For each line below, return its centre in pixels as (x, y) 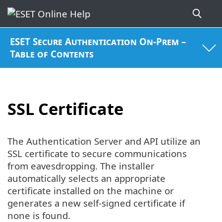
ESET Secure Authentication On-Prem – (98, 42)
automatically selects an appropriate (86, 178)
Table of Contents (52, 54)
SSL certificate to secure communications (97, 154)
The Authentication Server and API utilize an (104, 141)
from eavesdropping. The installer (81, 166)
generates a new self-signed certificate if (96, 203)
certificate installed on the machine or (91, 191)
